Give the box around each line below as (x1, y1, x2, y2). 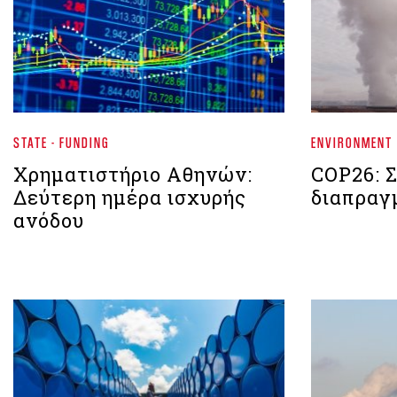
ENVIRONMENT (311, 133, 393, 152)
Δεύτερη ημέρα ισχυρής (13, 184, 246, 211)
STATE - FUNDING (13, 133, 110, 152)
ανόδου (13, 207, 84, 234)
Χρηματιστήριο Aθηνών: (13, 161, 253, 188)
